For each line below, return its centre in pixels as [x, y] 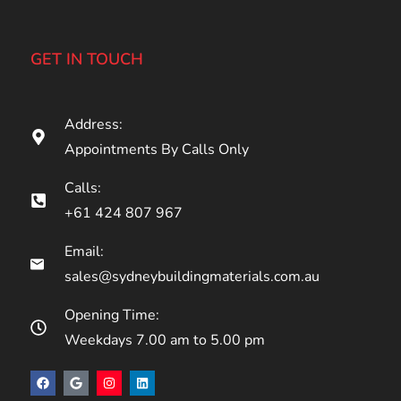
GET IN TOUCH [87, 60]
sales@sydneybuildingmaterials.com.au [192, 277]
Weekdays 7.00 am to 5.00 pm [164, 341]
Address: [93, 125]
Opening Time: [111, 316]
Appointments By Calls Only [156, 150]
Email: [84, 252]
